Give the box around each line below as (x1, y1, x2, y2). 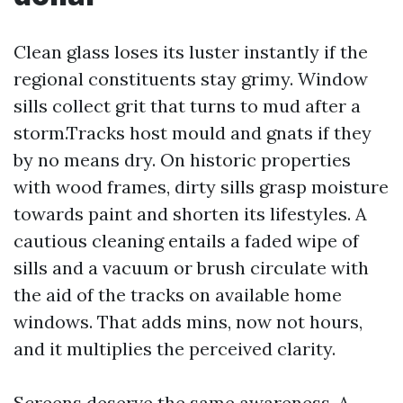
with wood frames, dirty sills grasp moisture (13, 175, 389, 198)
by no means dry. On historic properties (13, 148, 351, 171)
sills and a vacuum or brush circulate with (13, 256, 369, 279)
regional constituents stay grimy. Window (13, 67, 368, 90)
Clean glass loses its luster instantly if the (13, 40, 368, 63)
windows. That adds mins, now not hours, (13, 310, 363, 333)
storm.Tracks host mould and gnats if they (13, 121, 372, 144)
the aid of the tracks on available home (13, 283, 342, 306)
